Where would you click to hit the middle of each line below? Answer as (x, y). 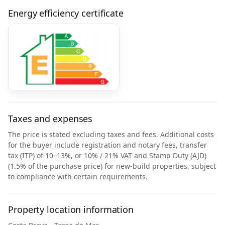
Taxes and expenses (50, 119)
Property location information (71, 209)
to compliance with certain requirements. (78, 177)
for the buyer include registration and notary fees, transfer (107, 145)
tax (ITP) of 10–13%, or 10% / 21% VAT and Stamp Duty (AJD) (107, 155)
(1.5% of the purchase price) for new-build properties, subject (112, 166)
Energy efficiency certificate (66, 13)
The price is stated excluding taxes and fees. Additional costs (111, 134)
